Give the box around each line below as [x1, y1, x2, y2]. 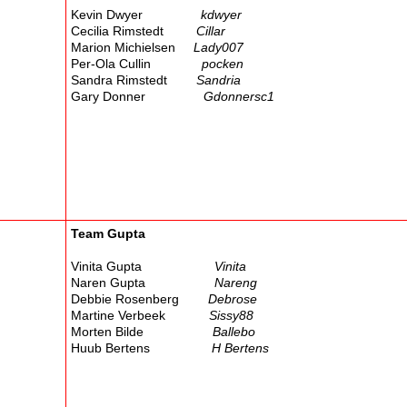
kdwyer [201, 7, 242, 23]
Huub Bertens [71, 341, 212, 356]
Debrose [208, 292, 257, 307]
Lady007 [194, 40, 243, 55]
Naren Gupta [71, 275, 214, 291]
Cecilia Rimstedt [71, 24, 196, 39]
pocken [202, 56, 243, 72]
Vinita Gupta [71, 259, 214, 274]
